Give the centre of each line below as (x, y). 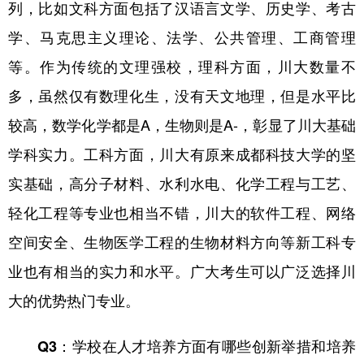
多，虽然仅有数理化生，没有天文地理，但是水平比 (182, 95)
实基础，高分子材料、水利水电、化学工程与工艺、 (182, 182)
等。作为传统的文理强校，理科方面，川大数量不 (182, 65)
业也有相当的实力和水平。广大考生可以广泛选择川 (182, 270)
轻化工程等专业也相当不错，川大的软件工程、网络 (182, 212)
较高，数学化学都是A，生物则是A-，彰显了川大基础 (182, 124)
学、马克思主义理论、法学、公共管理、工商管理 (182, 36)
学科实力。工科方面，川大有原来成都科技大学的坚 (182, 153)
